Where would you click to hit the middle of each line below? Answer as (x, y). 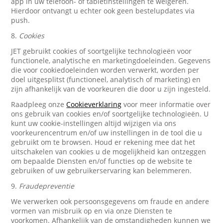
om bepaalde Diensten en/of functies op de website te (102, 161)
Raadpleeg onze (39, 104)
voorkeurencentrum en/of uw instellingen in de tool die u (107, 133)
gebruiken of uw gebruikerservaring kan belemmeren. (102, 170)
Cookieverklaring (94, 104)
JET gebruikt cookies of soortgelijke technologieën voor (102, 51)
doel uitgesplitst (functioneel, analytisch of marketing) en (106, 79)
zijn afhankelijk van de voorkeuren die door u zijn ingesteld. (111, 89)
